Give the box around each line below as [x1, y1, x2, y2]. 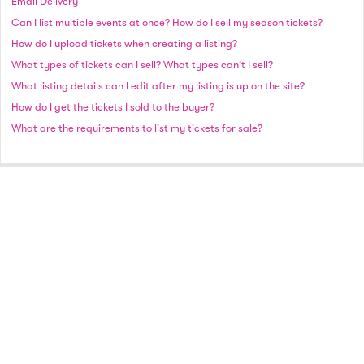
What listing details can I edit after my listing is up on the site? [11, 79, 305, 92]
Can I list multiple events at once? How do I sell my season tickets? [11, 15, 323, 28]
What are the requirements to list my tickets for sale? [11, 121, 262, 134]
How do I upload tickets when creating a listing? [11, 37, 237, 50]
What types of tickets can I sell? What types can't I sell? [11, 58, 273, 71]
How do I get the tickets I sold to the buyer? [11, 100, 214, 113]
